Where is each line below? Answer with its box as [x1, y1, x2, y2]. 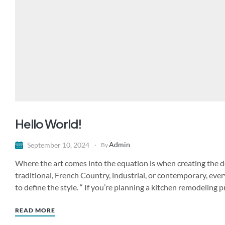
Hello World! [15, 116, 82, 132]
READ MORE [15, 206, 55, 214]
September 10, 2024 [27, 140, 89, 149]
